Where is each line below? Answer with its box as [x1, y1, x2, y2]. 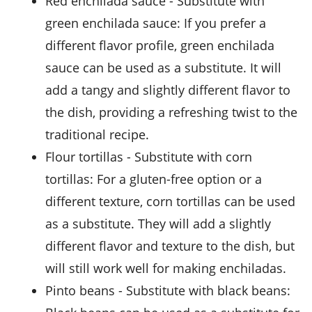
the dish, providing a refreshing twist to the [45, 104, 297, 121]
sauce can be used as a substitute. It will [45, 59, 281, 77]
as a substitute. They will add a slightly [45, 215, 271, 233]
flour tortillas [52, 148, 123, 166]
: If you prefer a [177, 15, 266, 32]
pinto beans [53, 282, 115, 299]
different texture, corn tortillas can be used [45, 193, 295, 210]
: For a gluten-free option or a [90, 171, 262, 188]
